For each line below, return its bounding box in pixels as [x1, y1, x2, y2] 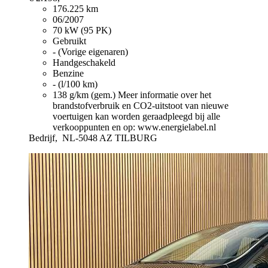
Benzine [53, 68, 84, 78]
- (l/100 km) [53, 78, 98, 89]
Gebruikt [53, 35, 86, 46]
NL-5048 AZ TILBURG [62, 132, 157, 143]
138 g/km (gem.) [53, 89, 118, 100]
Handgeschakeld [53, 57, 115, 68]
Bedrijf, [29, 132, 60, 143]
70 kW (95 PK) [53, 25, 111, 35]
